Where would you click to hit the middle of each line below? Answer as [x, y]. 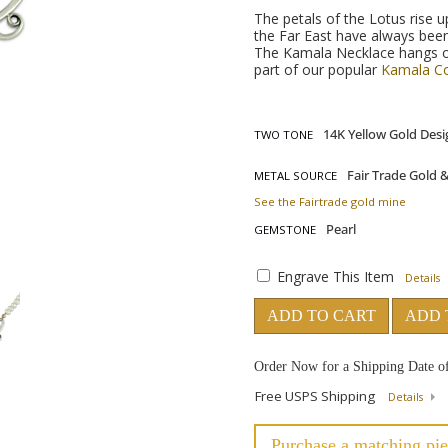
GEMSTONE [285, 229]
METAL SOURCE [295, 175]
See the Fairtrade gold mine [330, 201]
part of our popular [317, 69]
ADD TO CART [321, 315]
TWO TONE [283, 134]
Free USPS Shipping [316, 396]
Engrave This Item [335, 276]
